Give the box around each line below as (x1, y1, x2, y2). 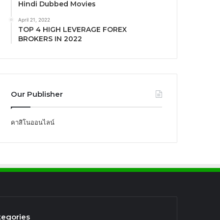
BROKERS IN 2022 (18, 34, 82, 43)
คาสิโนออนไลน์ (11, 118, 55, 126)
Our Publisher (11, 89, 63, 99)
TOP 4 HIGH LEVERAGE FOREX (18, 25, 127, 34)
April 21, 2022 (18, 16, 51, 23)
